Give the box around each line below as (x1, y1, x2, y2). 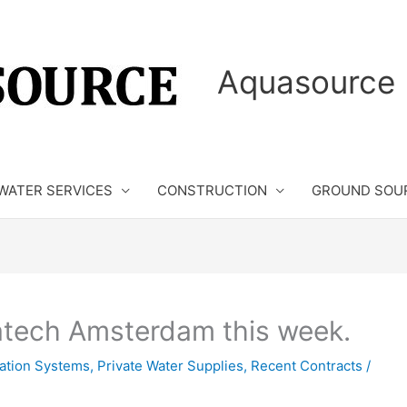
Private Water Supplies (97, 357, 243, 374)
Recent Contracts (251, 357, 362, 374)
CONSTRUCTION (157, 182, 267, 199)
